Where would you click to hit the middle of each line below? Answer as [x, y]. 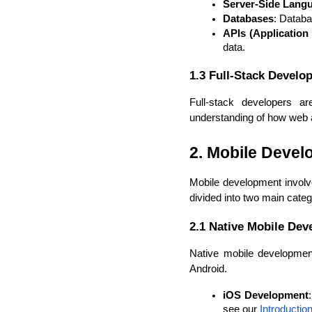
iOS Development [266, 295]
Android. [208, 268]
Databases [248, 19]
